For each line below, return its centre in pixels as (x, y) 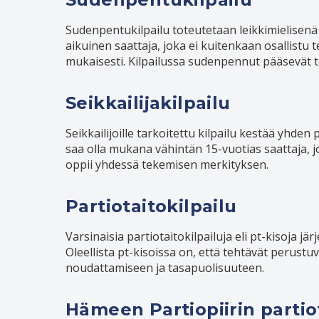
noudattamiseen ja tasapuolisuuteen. (165, 268)
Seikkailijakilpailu (148, 103)
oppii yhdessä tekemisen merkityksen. (167, 165)
